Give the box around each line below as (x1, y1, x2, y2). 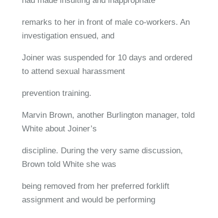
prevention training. (21, 88, 91, 98)
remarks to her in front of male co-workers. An (21, 17, 190, 27)
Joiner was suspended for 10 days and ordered (21, 53, 192, 62)
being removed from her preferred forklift (21, 181, 169, 191)
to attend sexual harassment (21, 66, 125, 76)
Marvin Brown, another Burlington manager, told (21, 110, 195, 120)
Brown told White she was (21, 159, 116, 169)
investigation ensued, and (21, 31, 114, 40)
